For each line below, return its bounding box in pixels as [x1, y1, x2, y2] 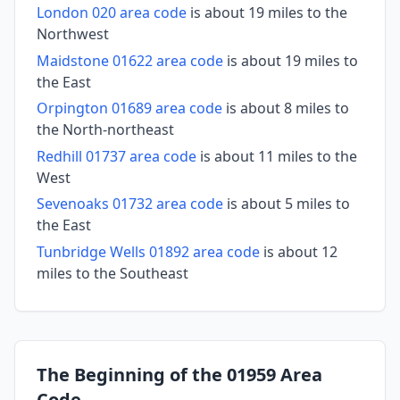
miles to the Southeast [37, 263, 188, 284]
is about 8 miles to [222, 98, 349, 119]
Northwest [37, 24, 109, 45]
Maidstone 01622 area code [37, 50, 223, 71]
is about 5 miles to [223, 194, 350, 214]
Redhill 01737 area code [37, 146, 196, 166]
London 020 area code [37, 3, 187, 23]
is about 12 [260, 242, 337, 262]
